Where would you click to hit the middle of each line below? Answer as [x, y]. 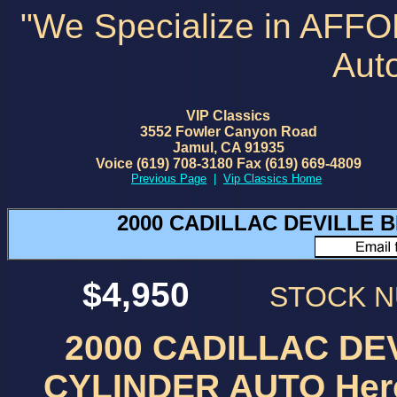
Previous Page [169, 179]
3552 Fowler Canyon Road [228, 132]
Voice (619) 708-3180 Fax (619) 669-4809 [228, 163]
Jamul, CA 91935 [228, 148]
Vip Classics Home [272, 179]
